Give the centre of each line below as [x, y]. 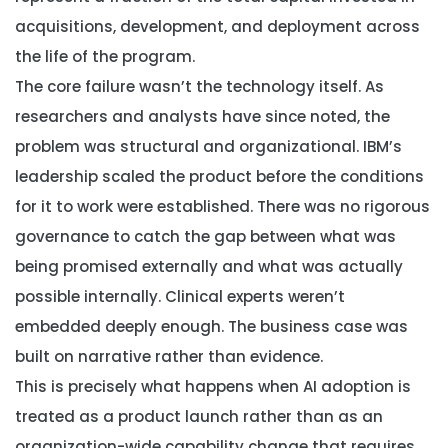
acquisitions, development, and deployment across [217, 26]
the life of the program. [105, 56]
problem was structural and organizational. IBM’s [208, 146]
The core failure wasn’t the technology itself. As [199, 86]
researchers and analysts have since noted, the [202, 116]
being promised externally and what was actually [209, 266]
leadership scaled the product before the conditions [219, 176]
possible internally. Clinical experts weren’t [180, 296]
